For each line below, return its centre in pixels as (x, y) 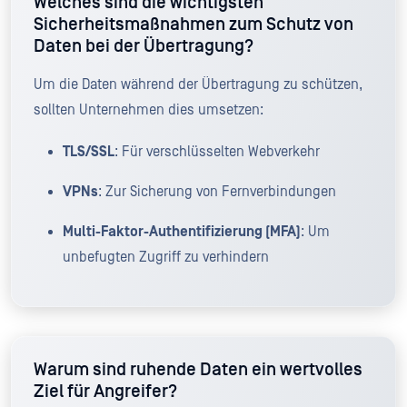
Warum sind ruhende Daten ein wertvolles (198, 369)
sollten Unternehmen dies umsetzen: (149, 109)
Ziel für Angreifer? (105, 391)
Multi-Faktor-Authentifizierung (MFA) (182, 231)
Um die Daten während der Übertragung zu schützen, (198, 84)
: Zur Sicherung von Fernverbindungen (217, 191)
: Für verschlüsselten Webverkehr (217, 151)
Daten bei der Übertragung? (144, 46)
